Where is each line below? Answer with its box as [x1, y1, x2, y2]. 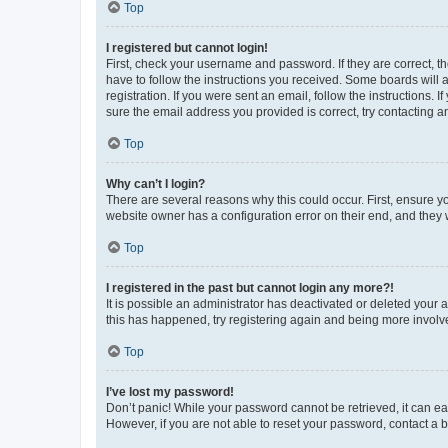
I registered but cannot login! [106, 40, 268, 55]
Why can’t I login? [106, 176, 205, 191]
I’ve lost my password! [106, 384, 234, 399]
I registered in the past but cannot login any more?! [106, 280, 394, 295]
